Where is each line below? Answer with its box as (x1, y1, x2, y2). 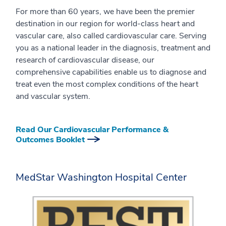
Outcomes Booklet (16, 134, 85, 145)
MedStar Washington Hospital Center (16, 171, 187, 184)
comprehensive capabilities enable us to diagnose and (16, 67, 206, 78)
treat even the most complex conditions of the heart (16, 79, 198, 90)
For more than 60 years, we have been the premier (16, 6, 195, 17)
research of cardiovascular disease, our (16, 54, 154, 66)
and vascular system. (16, 91, 90, 102)
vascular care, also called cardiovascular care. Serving (16, 30, 206, 41)
